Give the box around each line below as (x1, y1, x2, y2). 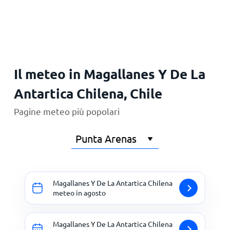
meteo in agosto (53, 188, 106, 197)
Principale (13, 12, 48, 22)
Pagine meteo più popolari (13, 106, 120, 117)
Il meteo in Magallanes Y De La (13, 65, 205, 82)
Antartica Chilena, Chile (13, 85, 162, 102)
